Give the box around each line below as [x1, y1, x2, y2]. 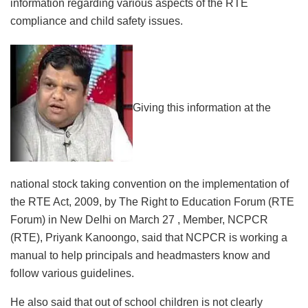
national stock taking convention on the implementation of [10, 178, 289, 190]
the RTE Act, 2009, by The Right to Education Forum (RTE [10, 196, 294, 208]
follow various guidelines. [10, 267, 134, 280]
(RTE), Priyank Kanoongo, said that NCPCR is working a [10, 232, 287, 244]
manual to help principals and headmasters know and [10, 250, 270, 262]
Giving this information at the [133, 101, 271, 113]
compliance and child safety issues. [10, 14, 183, 27]
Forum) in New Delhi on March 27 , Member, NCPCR [10, 214, 268, 226]
